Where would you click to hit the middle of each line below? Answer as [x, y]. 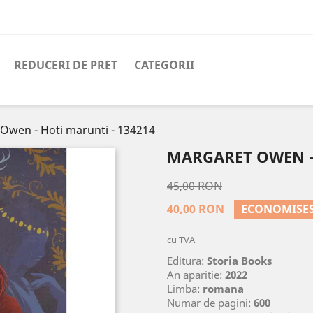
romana [223, 289]
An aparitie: [196, 275]
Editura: [187, 261]
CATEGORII [164, 65]
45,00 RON [195, 186]
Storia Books [239, 261]
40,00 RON [196, 209]
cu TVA [181, 240]
